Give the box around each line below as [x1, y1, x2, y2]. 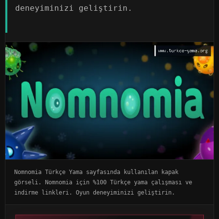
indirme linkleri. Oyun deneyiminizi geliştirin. [14, 188, 175, 196]
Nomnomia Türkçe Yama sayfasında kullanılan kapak [14, 168, 178, 175]
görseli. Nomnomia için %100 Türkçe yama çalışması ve [14, 178, 192, 186]
